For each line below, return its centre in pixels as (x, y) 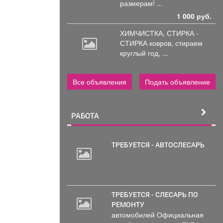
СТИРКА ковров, (147, 43)
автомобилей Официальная (158, 214)
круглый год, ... (144, 53)
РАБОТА (85, 115)
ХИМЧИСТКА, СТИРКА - (159, 33)
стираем (189, 43)
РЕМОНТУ (128, 204)
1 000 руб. (194, 16)
